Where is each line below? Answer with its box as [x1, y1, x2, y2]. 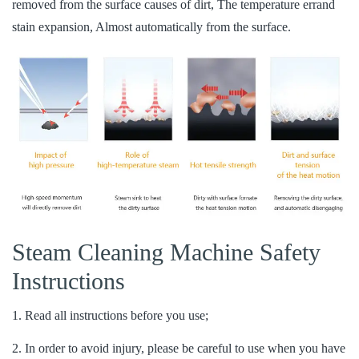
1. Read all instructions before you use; [12, 309, 208, 323]
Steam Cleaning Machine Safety [12, 239, 321, 266]
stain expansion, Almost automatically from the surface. [12, 20, 291, 34]
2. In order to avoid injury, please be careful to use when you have [12, 341, 345, 356]
